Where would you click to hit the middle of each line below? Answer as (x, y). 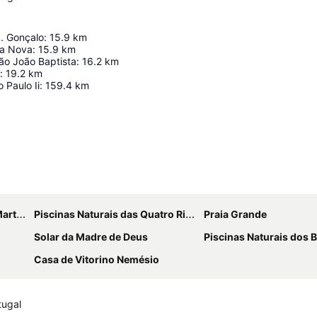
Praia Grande (235, 214)
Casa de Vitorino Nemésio (97, 259)
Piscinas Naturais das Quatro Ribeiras (110, 214)
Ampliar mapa (221, 183)
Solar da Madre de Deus (91, 237)
